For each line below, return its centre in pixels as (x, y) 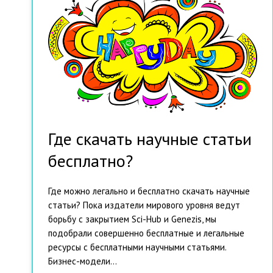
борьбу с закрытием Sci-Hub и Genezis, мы (132, 219)
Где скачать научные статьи (150, 138)
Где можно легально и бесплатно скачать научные (149, 191)
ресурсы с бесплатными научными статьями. (137, 247)
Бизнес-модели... (83, 261)
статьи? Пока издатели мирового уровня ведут (144, 205)
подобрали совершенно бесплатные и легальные (146, 233)
